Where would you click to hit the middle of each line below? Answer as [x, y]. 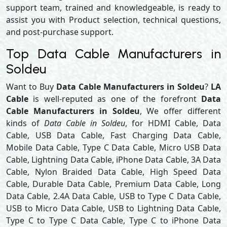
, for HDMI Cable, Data [173, 123]
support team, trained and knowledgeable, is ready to [113, 8]
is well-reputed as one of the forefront [115, 99]
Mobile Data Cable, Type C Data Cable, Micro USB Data [113, 147]
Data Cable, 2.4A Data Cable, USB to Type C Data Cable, [113, 196]
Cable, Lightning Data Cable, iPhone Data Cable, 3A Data [113, 160]
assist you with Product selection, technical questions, [113, 20]
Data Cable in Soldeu [85, 123]
